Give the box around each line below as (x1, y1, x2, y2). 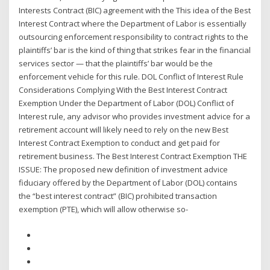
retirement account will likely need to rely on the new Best (19, 124, 229, 136)
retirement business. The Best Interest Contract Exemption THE (19, 151, 248, 162)
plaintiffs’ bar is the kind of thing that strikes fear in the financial (19, 45, 251, 56)
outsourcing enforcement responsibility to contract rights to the (19, 31, 249, 43)
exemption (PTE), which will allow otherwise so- (19, 204, 189, 215)
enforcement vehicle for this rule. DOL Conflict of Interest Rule (19, 71, 244, 83)
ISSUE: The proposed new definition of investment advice (19, 164, 228, 175)
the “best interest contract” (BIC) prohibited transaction (19, 190, 218, 202)
